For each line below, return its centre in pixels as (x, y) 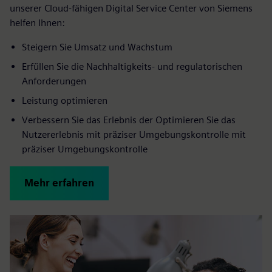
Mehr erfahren (59, 183)
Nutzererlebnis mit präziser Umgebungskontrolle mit (134, 134)
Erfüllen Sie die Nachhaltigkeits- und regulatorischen (132, 66)
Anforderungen (54, 81)
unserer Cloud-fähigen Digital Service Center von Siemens (131, 8)
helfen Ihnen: (37, 22)
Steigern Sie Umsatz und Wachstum (97, 47)
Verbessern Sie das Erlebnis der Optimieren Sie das (129, 120)
